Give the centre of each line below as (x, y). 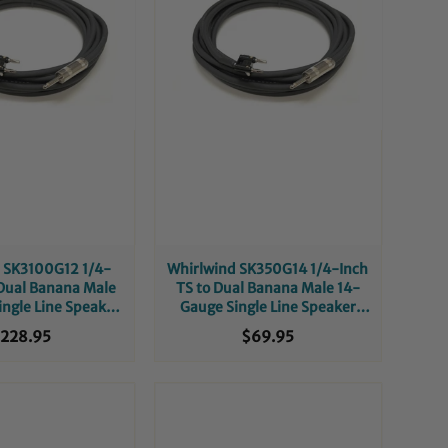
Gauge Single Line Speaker (267, 306)
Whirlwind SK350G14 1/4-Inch (268, 268)
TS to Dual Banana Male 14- (267, 287)
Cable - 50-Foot (268, 325)
